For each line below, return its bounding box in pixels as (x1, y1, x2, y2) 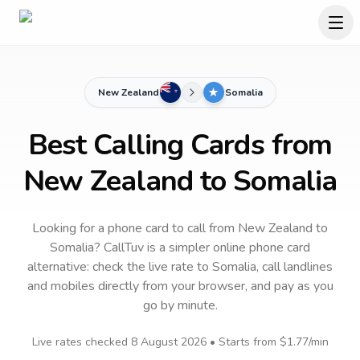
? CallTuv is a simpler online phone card (94, 239, 310, 256)
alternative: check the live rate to (27, 258, 212, 276)
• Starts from (206, 334, 280, 350)
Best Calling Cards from (27, 125, 333, 165)
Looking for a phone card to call (32, 219, 206, 237)
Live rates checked (31, 334, 131, 350)
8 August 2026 (130, 334, 207, 350)
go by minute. (142, 297, 218, 314)
